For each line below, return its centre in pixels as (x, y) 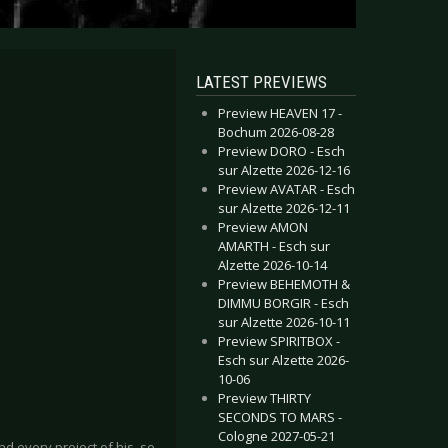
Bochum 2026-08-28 (276, 132)
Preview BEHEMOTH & (284, 284)
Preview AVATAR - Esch (286, 189)
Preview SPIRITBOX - (279, 341)
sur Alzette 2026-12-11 (284, 208)
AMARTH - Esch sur (274, 246)
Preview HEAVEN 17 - (280, 113)
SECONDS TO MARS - (280, 417)
